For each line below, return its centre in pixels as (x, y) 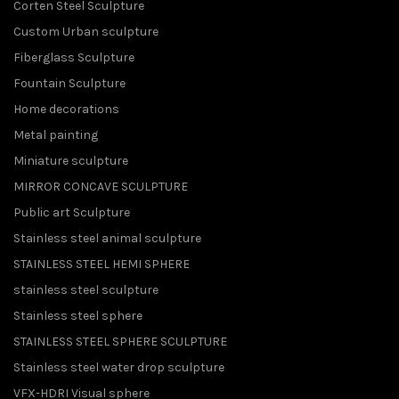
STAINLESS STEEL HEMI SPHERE (102, 264)
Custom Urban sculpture (86, 31)
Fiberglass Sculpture (74, 57)
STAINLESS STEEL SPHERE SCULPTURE (120, 341)
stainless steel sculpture (86, 289)
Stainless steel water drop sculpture (119, 367)
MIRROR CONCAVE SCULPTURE (101, 186)
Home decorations (66, 109)
